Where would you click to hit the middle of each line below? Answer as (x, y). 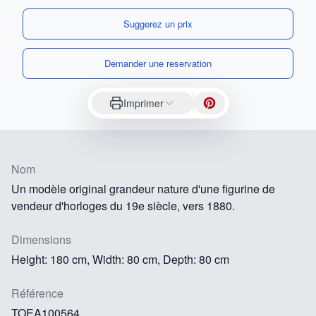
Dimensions (41, 239)
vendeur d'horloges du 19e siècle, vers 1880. (123, 205)
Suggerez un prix (158, 23)
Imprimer (144, 103)
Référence (37, 293)
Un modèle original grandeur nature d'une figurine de (143, 188)
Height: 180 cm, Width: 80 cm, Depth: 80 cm (120, 259)
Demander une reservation (158, 63)
